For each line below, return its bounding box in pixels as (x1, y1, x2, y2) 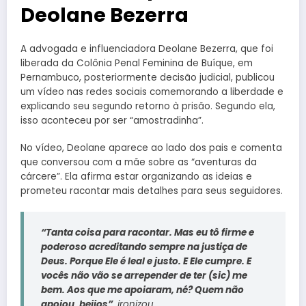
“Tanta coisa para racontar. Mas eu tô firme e (41, 225, 254, 239)
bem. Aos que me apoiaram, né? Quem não (41, 283, 244, 296)
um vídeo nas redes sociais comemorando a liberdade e (20, 85, 283, 99)
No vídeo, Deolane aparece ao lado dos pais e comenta (20, 141, 282, 155)
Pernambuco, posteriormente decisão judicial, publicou (20, 71, 275, 85)
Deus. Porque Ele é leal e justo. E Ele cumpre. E (41, 254, 251, 268)
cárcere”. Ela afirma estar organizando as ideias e (20, 170, 252, 184)
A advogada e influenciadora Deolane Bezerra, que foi (20, 42, 273, 56)
